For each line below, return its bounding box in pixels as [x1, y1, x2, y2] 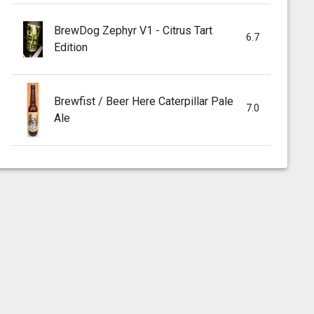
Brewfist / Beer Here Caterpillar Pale [53, 94, 233, 108]
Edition [53, 40, 88, 54]
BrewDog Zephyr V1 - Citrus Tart [53, 23, 212, 37]
